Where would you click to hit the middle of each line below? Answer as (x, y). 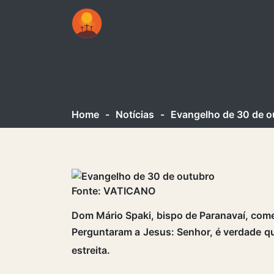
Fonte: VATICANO (113, 191)
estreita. (91, 250)
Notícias (135, 114)
